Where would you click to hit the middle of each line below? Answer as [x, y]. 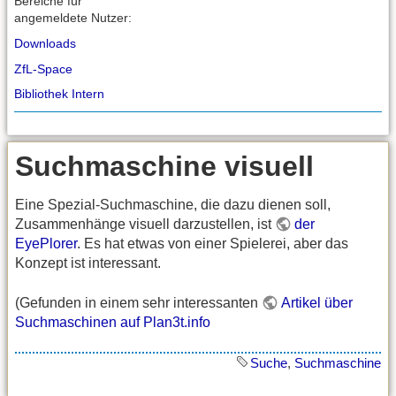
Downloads [45, 43]
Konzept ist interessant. [88, 263]
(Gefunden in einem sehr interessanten [138, 302]
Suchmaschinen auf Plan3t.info [113, 322]
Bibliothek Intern [59, 94]
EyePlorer [46, 244]
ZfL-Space [43, 69]
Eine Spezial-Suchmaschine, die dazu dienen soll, [173, 205]
